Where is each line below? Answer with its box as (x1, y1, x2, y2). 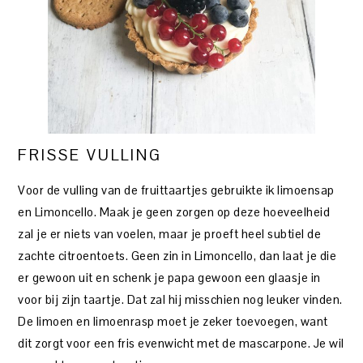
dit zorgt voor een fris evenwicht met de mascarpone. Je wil (18, 335, 344, 351)
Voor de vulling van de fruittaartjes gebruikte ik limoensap (18, 181, 335, 198)
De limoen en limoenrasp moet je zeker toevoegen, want (18, 313, 328, 329)
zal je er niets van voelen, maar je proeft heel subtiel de (18, 225, 322, 241)
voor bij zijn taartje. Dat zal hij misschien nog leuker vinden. (18, 291, 343, 307)
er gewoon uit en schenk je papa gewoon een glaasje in (18, 269, 321, 285)
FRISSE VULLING (18, 144, 163, 165)
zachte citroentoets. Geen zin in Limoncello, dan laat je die (18, 247, 337, 263)
